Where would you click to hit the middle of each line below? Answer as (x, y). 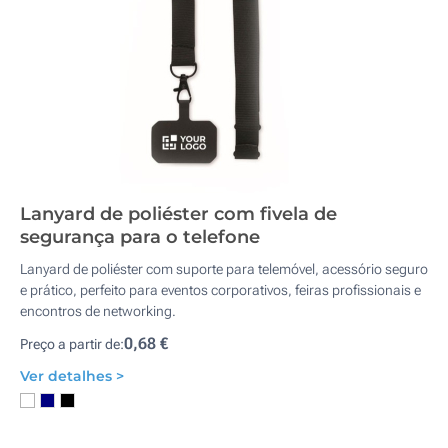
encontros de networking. (98, 311)
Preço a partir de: (72, 344)
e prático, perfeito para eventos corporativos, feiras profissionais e (220, 290)
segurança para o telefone (140, 237)
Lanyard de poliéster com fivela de (178, 214)
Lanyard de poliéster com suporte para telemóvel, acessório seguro (224, 269)
